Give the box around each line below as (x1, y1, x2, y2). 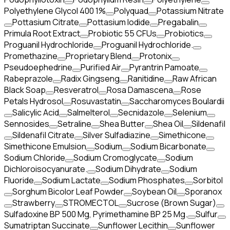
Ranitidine (128, 73, 164, 84)
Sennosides (4, 118, 49, 129)
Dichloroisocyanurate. (4, 163, 87, 175)
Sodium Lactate (42, 175, 101, 186)
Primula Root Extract (4, 28, 80, 39)
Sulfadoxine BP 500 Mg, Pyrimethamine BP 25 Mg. (4, 208, 187, 220)
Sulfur (196, 208, 218, 220)
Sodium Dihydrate (95, 163, 161, 175)
